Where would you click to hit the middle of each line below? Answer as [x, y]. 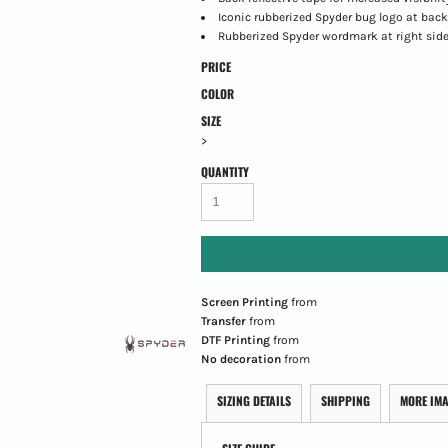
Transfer [223, 320]
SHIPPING [345, 400]
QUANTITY [224, 171]
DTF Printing [235, 339]
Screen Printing [244, 301]
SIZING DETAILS [253, 400]
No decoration [240, 358]
